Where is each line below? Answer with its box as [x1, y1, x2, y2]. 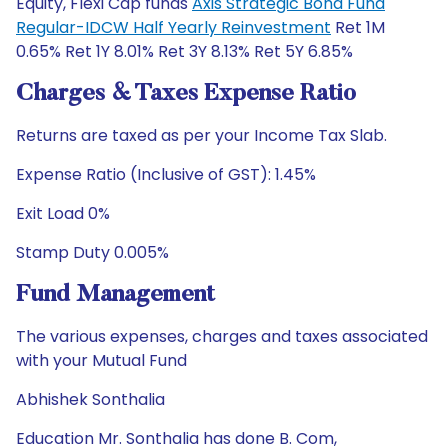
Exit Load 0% [16, 202, 110, 225]
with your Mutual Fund [16, 349, 187, 372]
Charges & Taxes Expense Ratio [16, 82, 356, 106]
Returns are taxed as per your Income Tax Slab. [16, 124, 387, 147]
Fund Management [16, 283, 215, 307]
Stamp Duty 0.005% [16, 241, 169, 264]
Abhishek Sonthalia [16, 388, 165, 411]
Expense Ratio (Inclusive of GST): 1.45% [16, 163, 316, 186]
